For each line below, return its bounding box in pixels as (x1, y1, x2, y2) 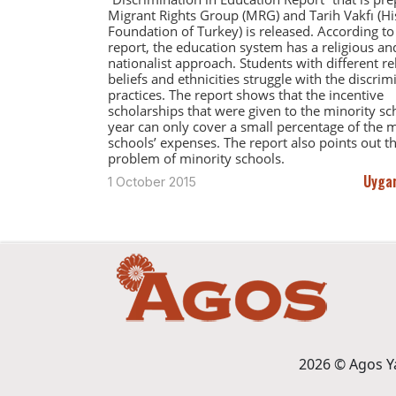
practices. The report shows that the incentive (108, 85, 384, 103)
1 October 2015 (108, 173, 196, 189)
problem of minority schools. (108, 148, 285, 167)
